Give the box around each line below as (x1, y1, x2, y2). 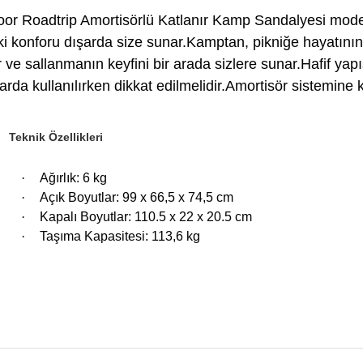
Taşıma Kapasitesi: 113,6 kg (40, 229, 200, 243)
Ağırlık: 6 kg (40, 171, 107, 185)
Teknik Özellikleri (6, 130, 103, 143)
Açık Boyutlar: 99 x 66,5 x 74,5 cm (40, 190, 233, 204)
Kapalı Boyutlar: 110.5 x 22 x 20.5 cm (40, 210, 252, 224)
